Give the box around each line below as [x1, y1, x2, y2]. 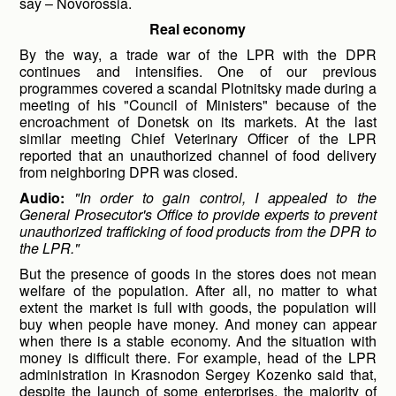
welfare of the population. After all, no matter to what [19, 280, 377, 301]
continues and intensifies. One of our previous [19, 61, 377, 81]
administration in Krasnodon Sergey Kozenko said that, [19, 364, 377, 385]
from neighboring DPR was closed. [19, 162, 239, 182]
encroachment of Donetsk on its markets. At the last [19, 111, 377, 132]
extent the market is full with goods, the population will [19, 297, 377, 317]
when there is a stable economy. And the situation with [19, 331, 377, 351]
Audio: [19, 187, 65, 208]
